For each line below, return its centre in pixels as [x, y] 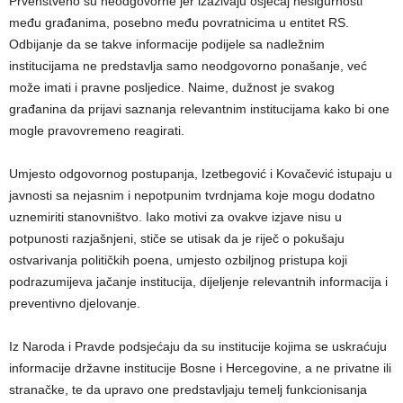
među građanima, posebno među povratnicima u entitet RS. [179, 22]
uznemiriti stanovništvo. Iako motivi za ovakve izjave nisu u [175, 216]
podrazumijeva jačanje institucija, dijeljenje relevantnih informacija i [198, 281]
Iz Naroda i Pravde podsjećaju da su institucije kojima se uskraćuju [198, 346]
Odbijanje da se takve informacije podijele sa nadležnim [167, 44]
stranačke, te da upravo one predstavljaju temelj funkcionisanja [188, 389]
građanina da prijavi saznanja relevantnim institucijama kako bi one [199, 108]
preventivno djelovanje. [75, 303]
